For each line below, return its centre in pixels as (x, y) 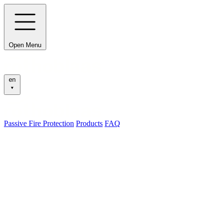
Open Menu (25, 45)
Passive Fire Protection (39, 123)
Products (89, 123)
